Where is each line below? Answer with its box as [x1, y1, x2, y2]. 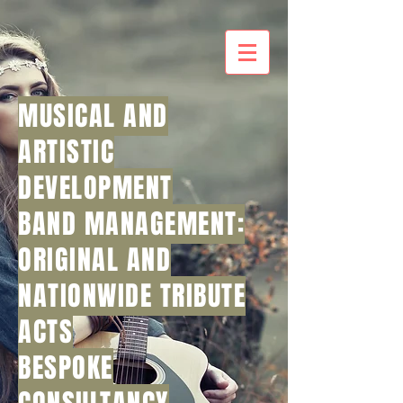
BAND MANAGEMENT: [18, 204, 245, 244]
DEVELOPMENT [18, 168, 173, 208]
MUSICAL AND [18, 96, 168, 136]
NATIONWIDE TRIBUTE [18, 276, 246, 316]
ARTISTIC [18, 132, 114, 172]
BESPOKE [18, 348, 113, 388]
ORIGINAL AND [18, 240, 171, 280]
